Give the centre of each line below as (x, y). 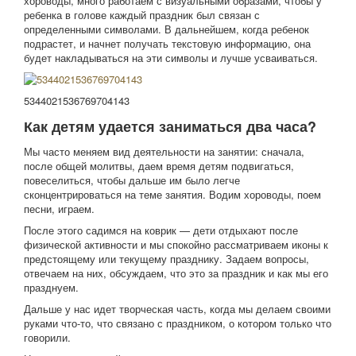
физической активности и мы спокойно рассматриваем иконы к (176, 244)
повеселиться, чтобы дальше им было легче (132, 180)
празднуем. (51, 287)
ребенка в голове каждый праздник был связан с (142, 15)
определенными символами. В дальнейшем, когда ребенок (166, 29)
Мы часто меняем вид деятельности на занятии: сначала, (164, 151)
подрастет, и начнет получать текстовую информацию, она (167, 43)
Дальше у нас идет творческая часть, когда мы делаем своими (177, 309)
